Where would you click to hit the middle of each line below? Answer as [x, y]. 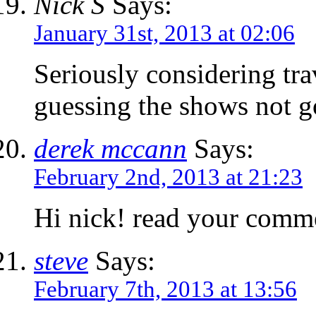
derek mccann [110, 149]
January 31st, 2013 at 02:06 [164, 34]
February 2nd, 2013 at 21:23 [168, 177]
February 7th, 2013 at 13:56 [165, 290]
